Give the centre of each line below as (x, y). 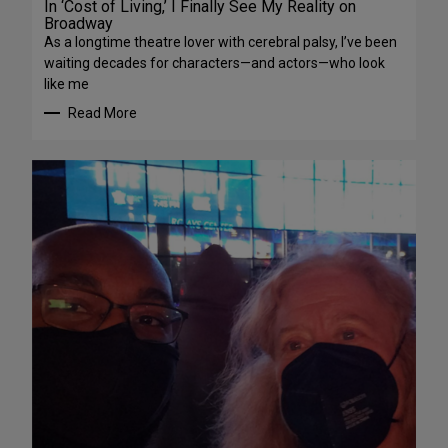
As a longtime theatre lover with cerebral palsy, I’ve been (220, 41)
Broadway (78, 23)
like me (66, 83)
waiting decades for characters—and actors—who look (214, 62)
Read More (102, 112)
